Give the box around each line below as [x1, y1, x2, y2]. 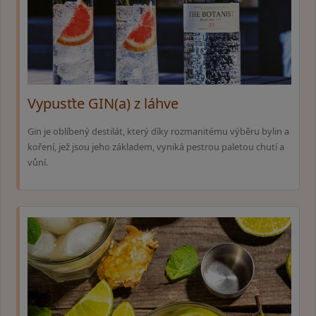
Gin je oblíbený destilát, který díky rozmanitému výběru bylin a [28, 124, 289, 138]
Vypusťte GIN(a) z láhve [28, 94, 178, 114]
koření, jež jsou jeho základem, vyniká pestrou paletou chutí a [28, 140, 284, 153]
